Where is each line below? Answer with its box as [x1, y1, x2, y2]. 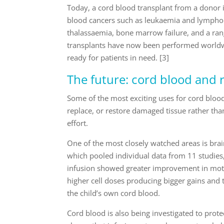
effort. [67, 117, 88, 128]
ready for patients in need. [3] [67, 52, 169, 62]
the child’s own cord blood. [67, 187, 160, 198]
